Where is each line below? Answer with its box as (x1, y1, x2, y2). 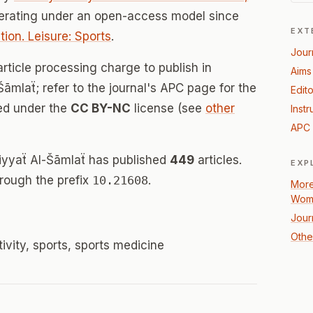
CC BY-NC (71, 101, 131, 115)
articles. (194, 153, 242, 167)
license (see (131, 101, 205, 115)
